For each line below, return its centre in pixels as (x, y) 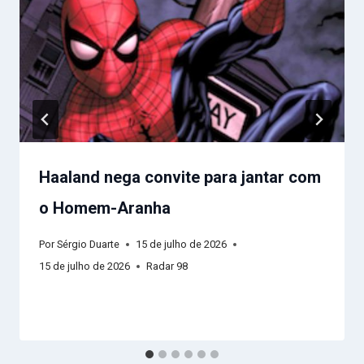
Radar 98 (167, 266)
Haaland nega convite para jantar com (180, 177)
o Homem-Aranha (107, 208)
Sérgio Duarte (89, 245)
